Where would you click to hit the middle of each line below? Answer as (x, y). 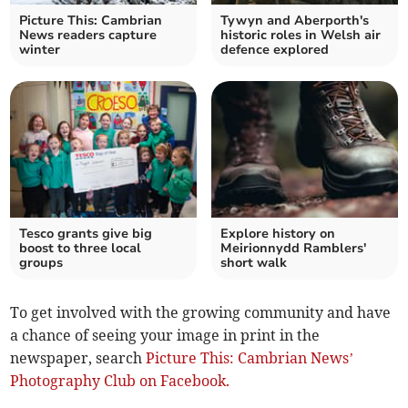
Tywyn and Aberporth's (295, 21)
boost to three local (81, 249)
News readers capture (88, 36)
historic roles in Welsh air (301, 36)
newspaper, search (78, 358)
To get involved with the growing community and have (201, 313)
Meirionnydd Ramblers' (293, 249)
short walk (254, 263)
